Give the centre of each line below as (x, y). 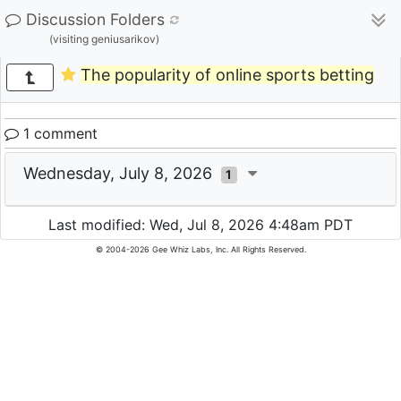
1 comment (58, 133)
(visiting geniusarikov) (104, 39)
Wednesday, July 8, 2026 (122, 173)
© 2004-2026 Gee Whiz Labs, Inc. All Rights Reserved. (200, 250)
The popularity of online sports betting (227, 75)
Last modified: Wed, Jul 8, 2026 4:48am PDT (200, 225)
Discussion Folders (95, 19)
